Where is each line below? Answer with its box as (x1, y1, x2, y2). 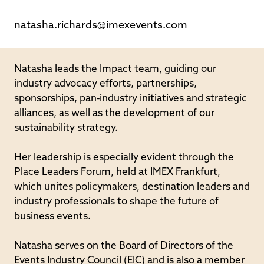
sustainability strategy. (14, 123, 118, 134)
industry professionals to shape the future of (14, 197, 219, 207)
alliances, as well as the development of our (14, 108, 214, 119)
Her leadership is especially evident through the (14, 153, 234, 163)
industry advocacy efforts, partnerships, (14, 79, 197, 90)
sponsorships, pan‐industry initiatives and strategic (14, 94, 247, 104)
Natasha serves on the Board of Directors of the (14, 241, 233, 252)
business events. (14, 212, 91, 222)
